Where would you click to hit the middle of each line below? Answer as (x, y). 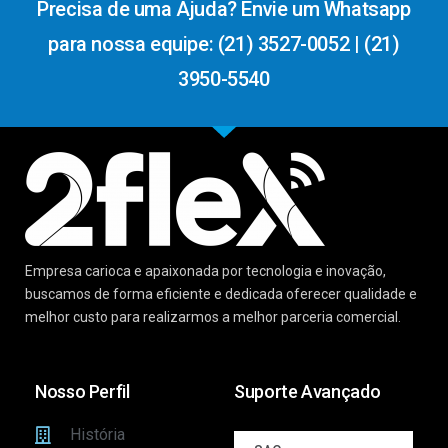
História (97, 435)
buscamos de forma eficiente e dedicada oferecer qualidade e (221, 294)
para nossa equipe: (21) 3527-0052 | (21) (224, 44)
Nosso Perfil (82, 392)
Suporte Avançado (307, 392)
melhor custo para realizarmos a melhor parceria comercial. (213, 317)
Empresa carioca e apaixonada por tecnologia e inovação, (205, 271)
